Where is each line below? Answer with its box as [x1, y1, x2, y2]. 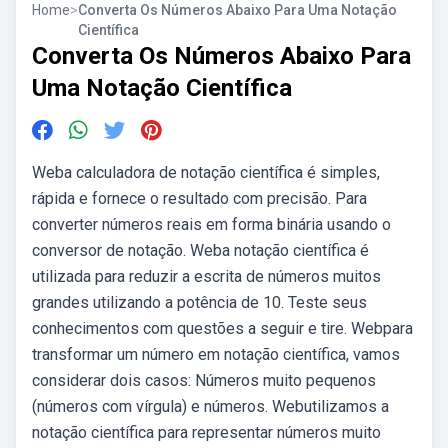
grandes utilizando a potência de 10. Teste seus [32, 293, 367, 312]
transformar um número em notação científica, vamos [32, 345, 400, 364]
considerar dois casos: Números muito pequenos [32, 371, 376, 390]
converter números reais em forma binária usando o [32, 215, 391, 234]
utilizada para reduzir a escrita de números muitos [32, 267, 381, 286]
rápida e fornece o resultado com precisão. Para [32, 189, 367, 208]
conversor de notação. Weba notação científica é [32, 241, 369, 260]
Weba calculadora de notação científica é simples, [32, 163, 380, 182]
